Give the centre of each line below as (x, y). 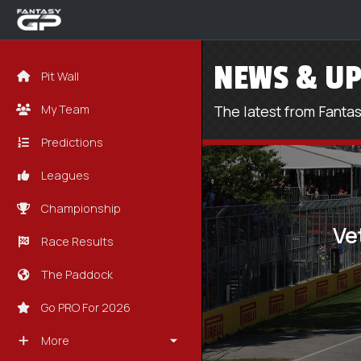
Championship (80, 208)
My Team (64, 109)
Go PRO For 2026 (85, 307)
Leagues (64, 175)
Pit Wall (59, 76)
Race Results (76, 241)
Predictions (71, 142)
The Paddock (76, 274)
